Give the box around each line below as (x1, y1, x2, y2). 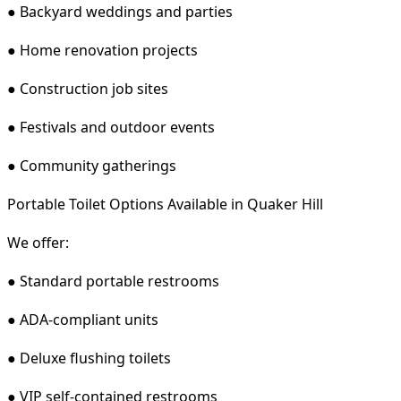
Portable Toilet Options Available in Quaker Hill (7, 193, 323, 214)
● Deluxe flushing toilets (7, 347, 171, 368)
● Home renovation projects (7, 39, 198, 60)
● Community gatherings (7, 155, 176, 175)
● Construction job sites (7, 78, 168, 98)
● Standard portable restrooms (7, 270, 219, 291)
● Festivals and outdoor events (7, 116, 215, 137)
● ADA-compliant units (7, 309, 158, 329)
